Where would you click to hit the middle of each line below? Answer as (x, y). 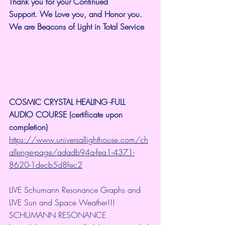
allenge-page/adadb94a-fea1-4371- (72, 152)
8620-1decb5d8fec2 (46, 164)
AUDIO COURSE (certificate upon (67, 114)
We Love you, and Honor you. (92, 14)
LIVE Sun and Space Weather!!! (62, 202)
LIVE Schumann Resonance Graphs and (76, 190)
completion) (28, 127)
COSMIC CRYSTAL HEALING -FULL (68, 102)
